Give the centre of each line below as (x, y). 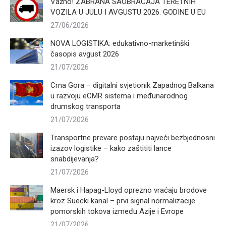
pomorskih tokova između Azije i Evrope (117, 211)
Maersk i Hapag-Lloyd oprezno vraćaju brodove (129, 190)
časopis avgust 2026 (85, 54)
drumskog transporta (86, 106)
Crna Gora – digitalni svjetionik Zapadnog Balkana (132, 85)
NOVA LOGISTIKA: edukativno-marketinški (120, 43)
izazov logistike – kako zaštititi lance (111, 148)
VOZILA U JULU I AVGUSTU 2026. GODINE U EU (128, 12)
